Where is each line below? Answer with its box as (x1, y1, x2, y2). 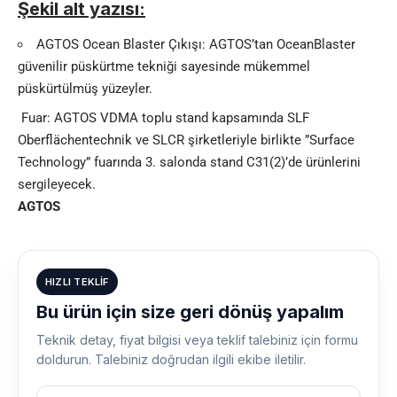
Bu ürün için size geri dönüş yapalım (36, 300, 344, 323)
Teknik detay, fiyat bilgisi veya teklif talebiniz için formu (36, 331, 358, 347)
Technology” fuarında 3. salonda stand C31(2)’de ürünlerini (18, 153, 361, 170)
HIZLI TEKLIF (45, 275, 109, 288)
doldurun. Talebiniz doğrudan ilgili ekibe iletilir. (36, 351, 306, 367)
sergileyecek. (18, 175, 96, 192)
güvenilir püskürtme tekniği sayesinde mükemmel (18, 58, 310, 74)
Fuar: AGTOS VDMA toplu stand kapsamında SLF (21, 109, 309, 126)
